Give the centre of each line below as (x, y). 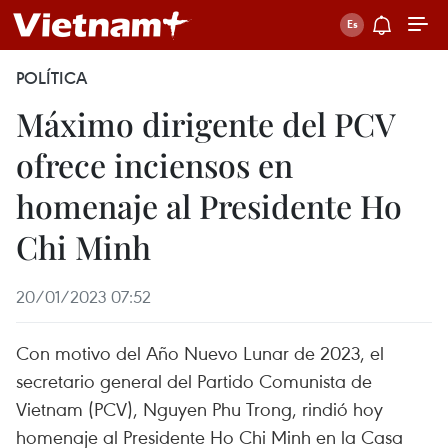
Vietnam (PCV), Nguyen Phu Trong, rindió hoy (199, 408)
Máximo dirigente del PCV (205, 123)
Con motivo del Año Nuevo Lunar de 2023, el (200, 352)
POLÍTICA (51, 78)
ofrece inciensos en (154, 164)
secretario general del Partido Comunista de (194, 380)
